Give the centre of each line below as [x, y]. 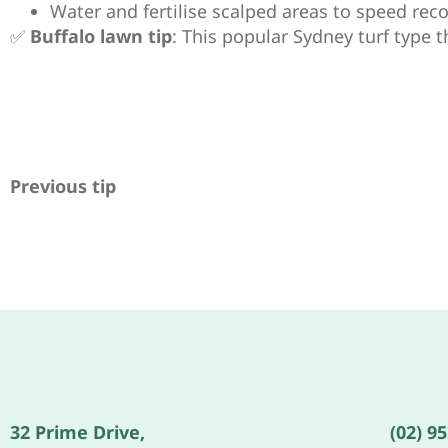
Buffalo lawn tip [101, 36]
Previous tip [63, 185]
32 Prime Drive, [77, 431]
